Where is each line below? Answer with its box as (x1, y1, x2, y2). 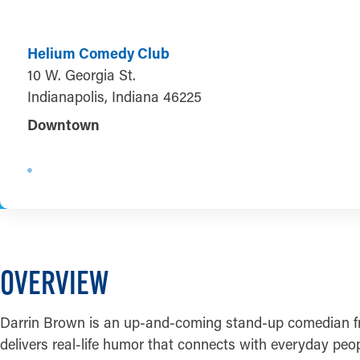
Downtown (27, 114, 100, 134)
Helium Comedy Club (27, 43, 170, 63)
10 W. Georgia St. (27, 64, 136, 84)
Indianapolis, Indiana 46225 (27, 86, 202, 106)
